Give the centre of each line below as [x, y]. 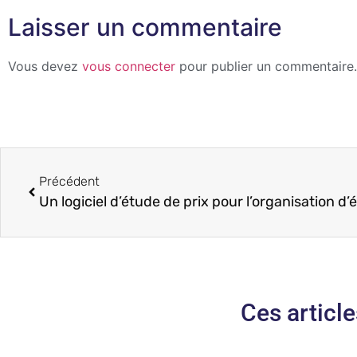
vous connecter [129, 66]
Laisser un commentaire [145, 27]
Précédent [69, 181]
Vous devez [45, 66]
